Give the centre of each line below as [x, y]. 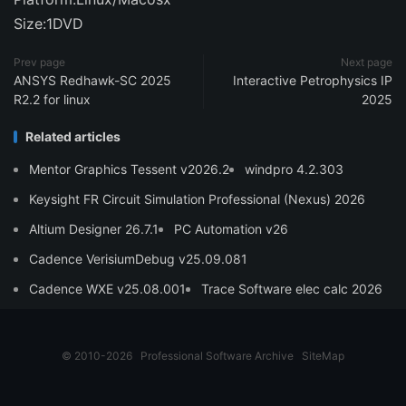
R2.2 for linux [52, 99]
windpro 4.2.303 [294, 169]
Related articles [73, 136]
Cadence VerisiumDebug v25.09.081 [138, 259]
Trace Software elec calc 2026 [292, 289]
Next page [367, 62]
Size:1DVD [48, 24]
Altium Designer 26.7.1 [94, 229]
